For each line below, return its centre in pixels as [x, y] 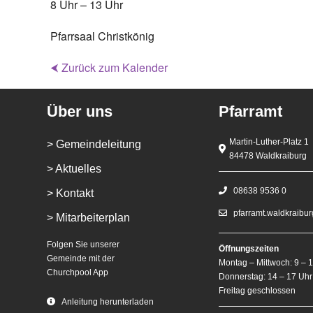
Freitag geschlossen [257, 291]
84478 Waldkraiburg [268, 156]
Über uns [80, 112]
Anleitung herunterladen [107, 301]
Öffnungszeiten [249, 249]
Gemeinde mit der [81, 259]
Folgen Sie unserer [83, 245]
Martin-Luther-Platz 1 [269, 142]
